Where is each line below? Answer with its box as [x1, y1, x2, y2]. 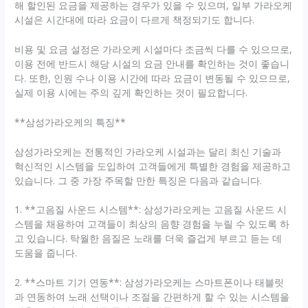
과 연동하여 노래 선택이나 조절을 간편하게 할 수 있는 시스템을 [14, 290, 290, 304]
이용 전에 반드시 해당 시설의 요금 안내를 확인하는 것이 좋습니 [14, 56, 290, 70]
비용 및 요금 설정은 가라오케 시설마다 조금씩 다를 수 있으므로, [14, 42, 293, 56]
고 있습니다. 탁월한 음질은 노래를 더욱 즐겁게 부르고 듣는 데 [14, 232, 283, 245]
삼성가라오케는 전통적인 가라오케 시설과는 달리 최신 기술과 [14, 144, 282, 158]
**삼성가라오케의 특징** [14, 115, 126, 129]
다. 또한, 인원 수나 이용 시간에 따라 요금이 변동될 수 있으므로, [14, 71, 291, 85]
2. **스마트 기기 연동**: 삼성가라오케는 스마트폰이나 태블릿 [14, 276, 285, 289]
